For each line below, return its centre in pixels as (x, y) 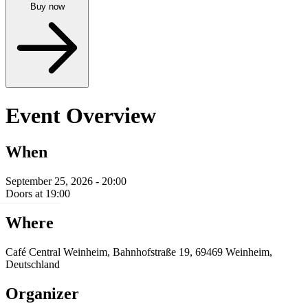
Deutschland (33, 265)
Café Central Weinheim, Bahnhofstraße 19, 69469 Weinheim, (139, 252)
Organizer (42, 293)
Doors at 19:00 (38, 194)
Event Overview (81, 115)
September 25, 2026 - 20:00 (66, 181)
